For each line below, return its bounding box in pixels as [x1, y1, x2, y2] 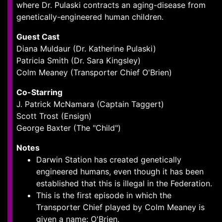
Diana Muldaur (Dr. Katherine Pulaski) [16, 44, 156, 54]
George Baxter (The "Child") [16, 123, 121, 133]
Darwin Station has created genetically [36, 155, 181, 165]
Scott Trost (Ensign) [16, 111, 92, 121]
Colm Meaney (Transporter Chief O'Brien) [16, 67, 172, 77]
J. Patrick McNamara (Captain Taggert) [16, 99, 164, 109]
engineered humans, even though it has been [36, 166, 204, 176]
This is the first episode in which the [36, 190, 171, 200]
